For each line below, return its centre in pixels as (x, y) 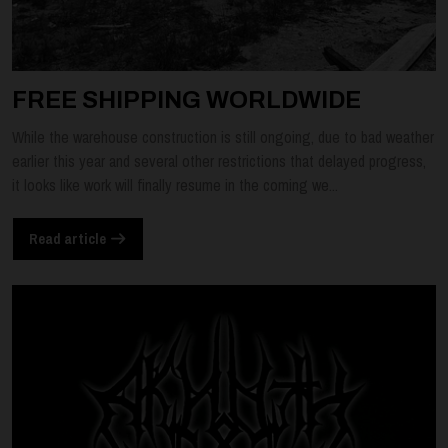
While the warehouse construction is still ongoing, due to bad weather (223, 136)
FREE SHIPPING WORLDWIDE (186, 99)
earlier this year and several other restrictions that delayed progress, (219, 160)
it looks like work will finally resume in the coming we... (175, 184)
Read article (69, 239)
